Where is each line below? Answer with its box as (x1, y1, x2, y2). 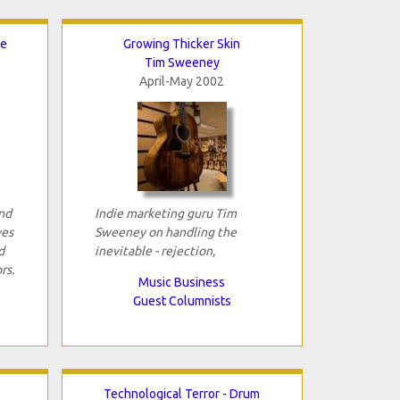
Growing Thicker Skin (123, 36, 240, 51)
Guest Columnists (132, 293, 231, 308)
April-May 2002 (139, 73, 224, 88)
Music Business (138, 274, 225, 289)
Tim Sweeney (144, 54, 220, 70)
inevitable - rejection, (94, 243, 215, 258)
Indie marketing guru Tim (94, 205, 237, 221)
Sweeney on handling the (94, 224, 237, 239)
